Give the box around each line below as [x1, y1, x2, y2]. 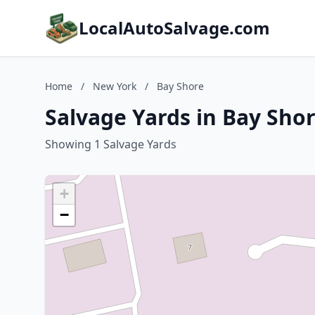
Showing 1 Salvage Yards [45, 136, 176, 152]
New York [93, 79, 136, 93]
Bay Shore [157, 79, 204, 93]
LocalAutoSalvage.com [79, 16, 270, 39]
